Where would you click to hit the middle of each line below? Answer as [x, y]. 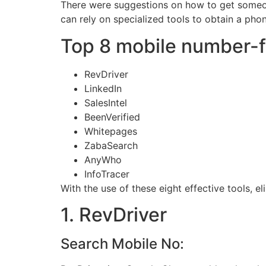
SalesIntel [106, 102]
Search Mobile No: [122, 244]
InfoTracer [107, 174]
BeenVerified [112, 117]
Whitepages [111, 131]
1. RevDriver [114, 215]
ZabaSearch [111, 145]
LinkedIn [103, 88]
